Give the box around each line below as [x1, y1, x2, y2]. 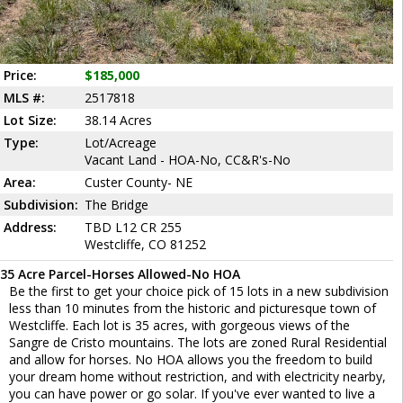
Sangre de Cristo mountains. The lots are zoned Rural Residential [9, 333, 387, 351]
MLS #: [4, 88, 45, 106]
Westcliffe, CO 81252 [85, 235, 206, 253]
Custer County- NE [85, 173, 193, 191]
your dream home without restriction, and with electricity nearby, [9, 367, 386, 385]
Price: [4, 66, 37, 84]
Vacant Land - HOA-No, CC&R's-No [85, 150, 291, 168]
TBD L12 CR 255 [85, 218, 182, 236]
